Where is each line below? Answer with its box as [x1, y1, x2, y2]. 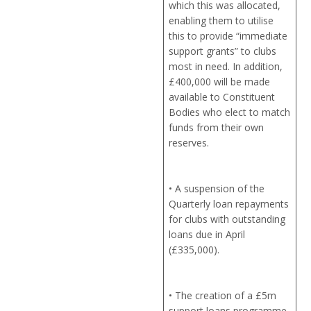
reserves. [169, 136, 210, 150]
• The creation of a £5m [169, 289, 277, 303]
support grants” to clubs [169, 44, 277, 58]
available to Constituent [169, 90, 276, 104]
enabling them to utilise [169, 14, 274, 28]
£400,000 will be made [169, 75, 271, 89]
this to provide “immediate [169, 29, 288, 43]
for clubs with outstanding [169, 212, 286, 226]
